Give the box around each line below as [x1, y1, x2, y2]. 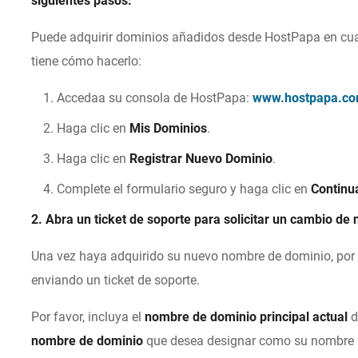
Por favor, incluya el [31, 309, 145, 325]
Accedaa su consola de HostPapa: [57, 90, 253, 106]
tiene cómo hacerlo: [31, 54, 142, 70]
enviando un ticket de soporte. [31, 272, 201, 288]
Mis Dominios [129, 121, 208, 137]
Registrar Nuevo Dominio [129, 151, 273, 167]
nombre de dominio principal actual [145, 309, 348, 325]
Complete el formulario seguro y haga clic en [57, 181, 312, 197]
